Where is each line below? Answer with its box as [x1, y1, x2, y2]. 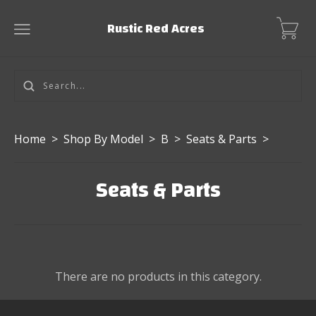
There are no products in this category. [54, 269, 262, 285]
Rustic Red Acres [107, 16, 205, 40]
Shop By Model [63, 131, 143, 147]
